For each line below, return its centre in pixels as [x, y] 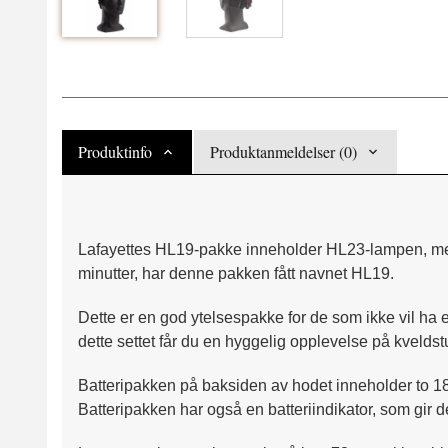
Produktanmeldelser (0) [283, 151]
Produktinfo [115, 151]
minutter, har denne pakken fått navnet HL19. [236, 273]
